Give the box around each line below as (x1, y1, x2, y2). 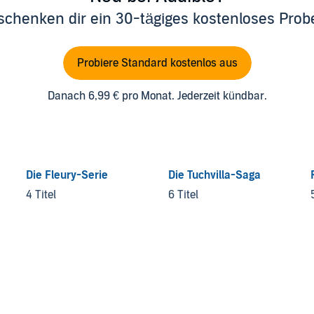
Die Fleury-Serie (26, 168, 109, 182)
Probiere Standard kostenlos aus (76, 55, 238, 70)
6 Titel (168, 187, 198, 202)
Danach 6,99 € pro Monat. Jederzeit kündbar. (47, 88, 267, 103)
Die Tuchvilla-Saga (168, 168, 261, 182)
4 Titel (26, 187, 57, 202)
